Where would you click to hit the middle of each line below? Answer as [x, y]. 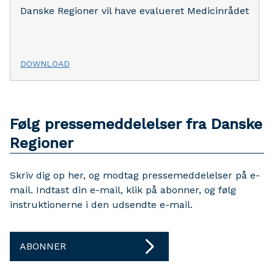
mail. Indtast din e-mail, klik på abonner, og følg [123, 190]
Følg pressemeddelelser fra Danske [136, 124]
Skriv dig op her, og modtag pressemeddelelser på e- [135, 175]
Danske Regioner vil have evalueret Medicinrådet [135, 10]
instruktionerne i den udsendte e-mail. [101, 204]
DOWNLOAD [45, 63]
